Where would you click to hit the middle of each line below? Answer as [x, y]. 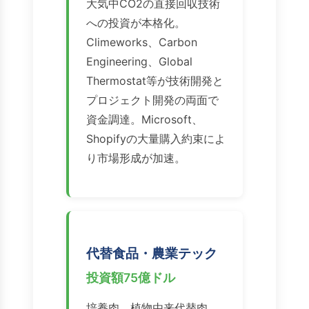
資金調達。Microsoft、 [144, 120]
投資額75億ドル [131, 278]
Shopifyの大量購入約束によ [156, 139]
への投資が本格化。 [136, 23]
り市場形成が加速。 [136, 158]
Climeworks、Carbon [142, 42]
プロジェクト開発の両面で [152, 100]
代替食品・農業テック [152, 253]
